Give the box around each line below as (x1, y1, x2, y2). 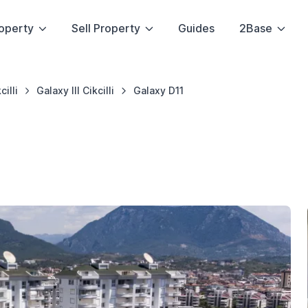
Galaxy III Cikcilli (36, 85, 115, 97)
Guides (177, 21, 214, 35)
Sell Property (71, 21, 141, 35)
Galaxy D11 (133, 85, 184, 97)
